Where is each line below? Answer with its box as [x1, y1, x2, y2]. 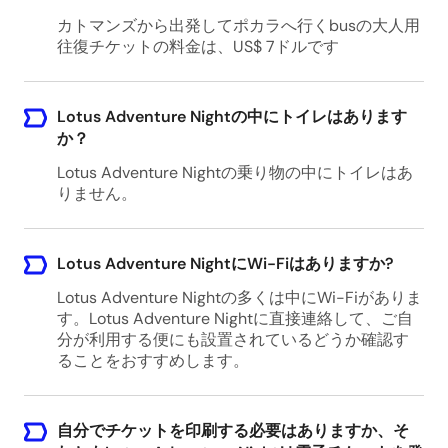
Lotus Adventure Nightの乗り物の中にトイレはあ [56, 162, 413, 183]
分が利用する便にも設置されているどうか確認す [56, 329, 409, 350]
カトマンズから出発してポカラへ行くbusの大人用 [56, 15, 420, 36]
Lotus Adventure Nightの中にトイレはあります [56, 106, 407, 127]
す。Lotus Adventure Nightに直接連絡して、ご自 [56, 308, 413, 329]
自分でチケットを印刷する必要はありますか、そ [56, 420, 409, 441]
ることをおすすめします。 [56, 350, 249, 371]
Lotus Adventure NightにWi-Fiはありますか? [56, 253, 394, 274]
